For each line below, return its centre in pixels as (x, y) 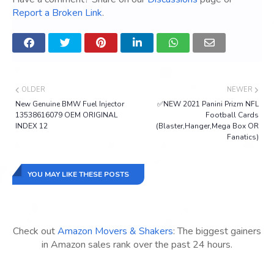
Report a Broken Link (57, 13)
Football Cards (232, 115)
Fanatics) (243, 137)
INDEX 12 (31, 126)
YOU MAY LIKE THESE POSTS (78, 175)
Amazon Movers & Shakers (115, 231)
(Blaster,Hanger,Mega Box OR (207, 126)
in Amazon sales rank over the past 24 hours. (137, 245)
